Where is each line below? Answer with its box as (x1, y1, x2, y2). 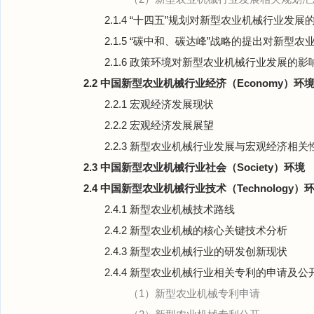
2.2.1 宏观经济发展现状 (104, 98, 214, 110)
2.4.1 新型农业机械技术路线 (104, 203, 235, 215)
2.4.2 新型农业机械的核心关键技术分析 (104, 224, 287, 236)
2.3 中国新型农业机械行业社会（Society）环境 (83, 161, 305, 173)
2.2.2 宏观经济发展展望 (104, 119, 214, 131)
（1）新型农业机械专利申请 (128, 287, 260, 299)
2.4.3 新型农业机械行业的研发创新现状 (104, 245, 287, 257)
